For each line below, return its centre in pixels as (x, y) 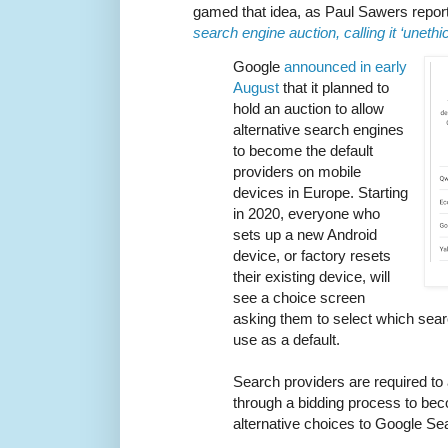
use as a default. (286, 340)
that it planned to (334, 88)
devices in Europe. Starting (320, 193)
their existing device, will (311, 277)
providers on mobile (297, 172)
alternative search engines (318, 130)
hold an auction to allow (308, 109)
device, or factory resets (312, 256)
